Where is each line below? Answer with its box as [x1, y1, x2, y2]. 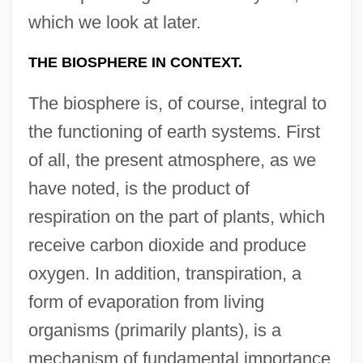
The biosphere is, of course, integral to [28, 92, 327, 113]
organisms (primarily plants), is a [28, 319, 281, 340]
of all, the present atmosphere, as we [28, 149, 316, 170]
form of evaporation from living [28, 291, 264, 312]
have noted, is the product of [28, 177, 250, 199]
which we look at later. [28, 11, 201, 32]
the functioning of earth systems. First [28, 121, 320, 142]
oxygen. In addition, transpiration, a [28, 263, 301, 284]
